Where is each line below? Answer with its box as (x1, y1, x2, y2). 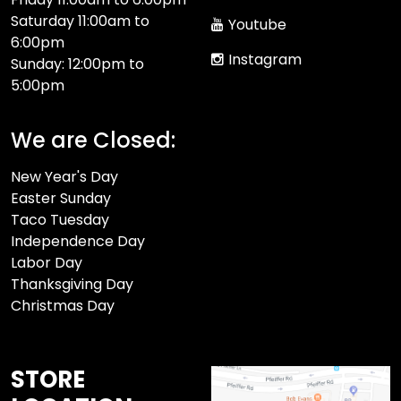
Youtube (228, 13, 286, 35)
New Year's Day (11, 166, 118, 187)
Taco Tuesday (11, 209, 109, 230)
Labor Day (11, 252, 82, 273)
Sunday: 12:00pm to (11, 53, 144, 74)
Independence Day (11, 230, 145, 252)
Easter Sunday (11, 187, 111, 209)
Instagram (228, 48, 302, 70)
